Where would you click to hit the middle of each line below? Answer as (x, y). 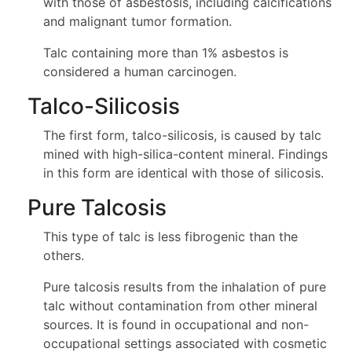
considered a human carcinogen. (140, 71)
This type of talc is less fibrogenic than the (170, 236)
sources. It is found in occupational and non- (176, 324)
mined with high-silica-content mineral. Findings (185, 154)
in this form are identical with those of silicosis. (183, 173)
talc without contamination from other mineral (180, 306)
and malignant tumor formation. (137, 21)
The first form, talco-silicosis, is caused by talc (182, 135)
